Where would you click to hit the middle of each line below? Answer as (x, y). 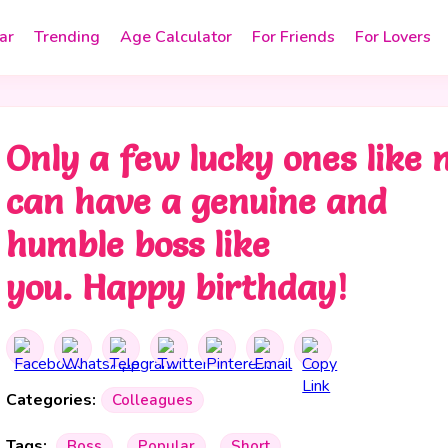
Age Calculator (176, 37)
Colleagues (153, 400)
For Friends (293, 37)
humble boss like (138, 244)
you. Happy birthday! (177, 287)
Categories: (51, 400)
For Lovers (393, 37)
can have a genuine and (197, 201)
